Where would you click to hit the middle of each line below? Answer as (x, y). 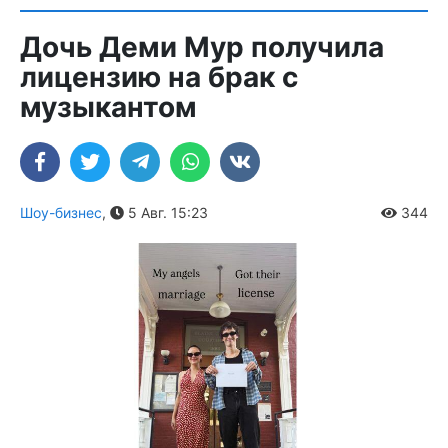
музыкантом (108, 107)
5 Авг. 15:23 (166, 213)
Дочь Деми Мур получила (202, 47)
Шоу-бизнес (61, 213)
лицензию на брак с (159, 77)
